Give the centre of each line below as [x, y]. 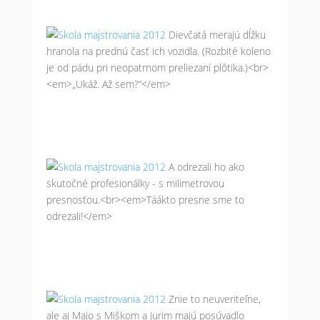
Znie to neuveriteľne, [214, 299]
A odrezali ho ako [206, 167]
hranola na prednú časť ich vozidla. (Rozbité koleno [158, 51]
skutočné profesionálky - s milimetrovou [135, 183]
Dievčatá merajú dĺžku [217, 35]
